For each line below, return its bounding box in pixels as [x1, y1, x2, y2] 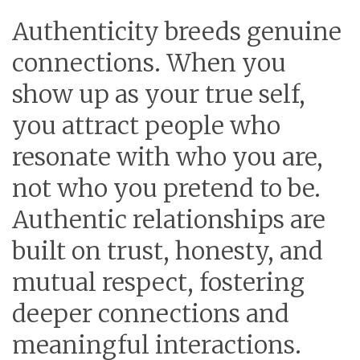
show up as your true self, [12, 79, 305, 109]
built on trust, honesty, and [12, 235, 323, 266]
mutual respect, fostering [12, 267, 305, 297]
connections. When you [12, 47, 286, 78]
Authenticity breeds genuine [12, 16, 342, 47]
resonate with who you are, [12, 141, 323, 172]
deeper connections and [12, 298, 289, 329]
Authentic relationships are [12, 204, 325, 235]
